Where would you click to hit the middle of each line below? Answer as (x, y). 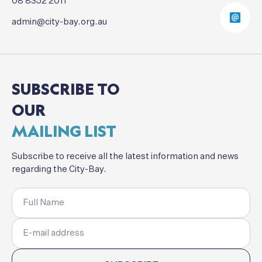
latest (137, 156)
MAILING (46, 131)
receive (81, 156)
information (175, 156)
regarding (32, 169)
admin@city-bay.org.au (59, 22)
